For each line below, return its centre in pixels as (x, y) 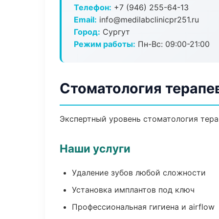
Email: (85, 20)
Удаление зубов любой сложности (139, 173)
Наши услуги (95, 148)
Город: (87, 32)
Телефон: (93, 7)
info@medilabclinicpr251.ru (148, 20)
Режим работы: (105, 44)
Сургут (115, 32)
